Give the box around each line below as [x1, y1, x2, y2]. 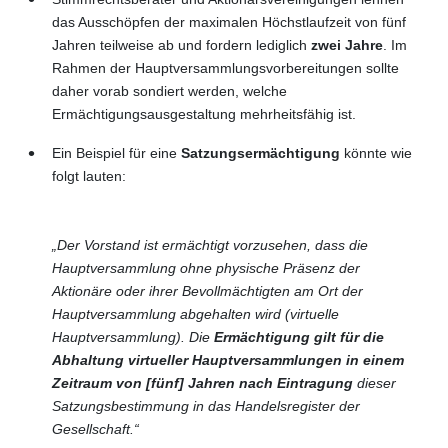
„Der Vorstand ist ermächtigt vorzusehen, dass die [52, 236, 368, 253]
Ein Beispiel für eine [52, 144, 181, 161]
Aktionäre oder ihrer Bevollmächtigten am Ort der [52, 282, 363, 299]
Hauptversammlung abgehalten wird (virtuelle [52, 305, 339, 322]
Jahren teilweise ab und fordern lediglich [52, 36, 311, 53]
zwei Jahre [311, 36, 383, 53]
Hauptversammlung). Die [52, 328, 214, 345]
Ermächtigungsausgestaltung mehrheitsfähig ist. [52, 105, 356, 122]
